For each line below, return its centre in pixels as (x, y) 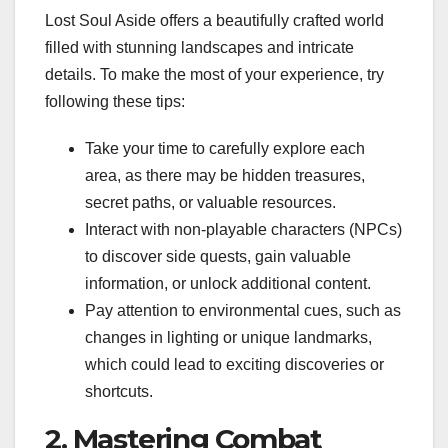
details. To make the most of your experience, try (214, 75)
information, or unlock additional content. (228, 284)
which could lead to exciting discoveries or (234, 365)
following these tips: (115, 102)
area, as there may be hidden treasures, (225, 176)
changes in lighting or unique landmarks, (228, 338)
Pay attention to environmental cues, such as (243, 311)
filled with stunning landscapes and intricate (199, 48)
